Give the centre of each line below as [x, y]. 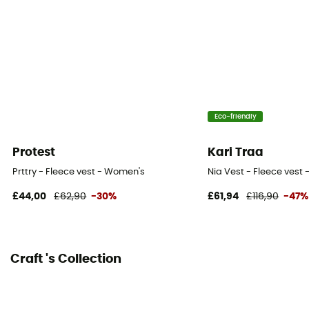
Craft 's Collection [66, 260]
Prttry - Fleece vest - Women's [79, 172]
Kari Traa [236, 152]
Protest [34, 152]
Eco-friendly [235, 116]
